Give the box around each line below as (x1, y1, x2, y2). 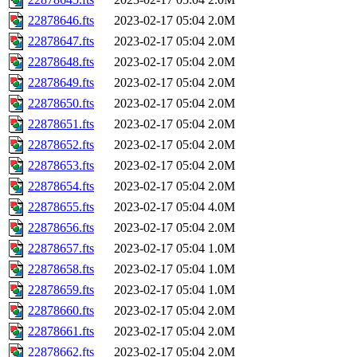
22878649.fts (28, 76, 94, 90)
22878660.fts (28, 304, 94, 318)
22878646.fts (28, 14, 94, 28)
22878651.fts (28, 117, 94, 131)
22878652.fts (28, 138, 94, 152)
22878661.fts (28, 324, 94, 339)
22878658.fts (28, 262, 94, 277)
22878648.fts (28, 55, 94, 69)
